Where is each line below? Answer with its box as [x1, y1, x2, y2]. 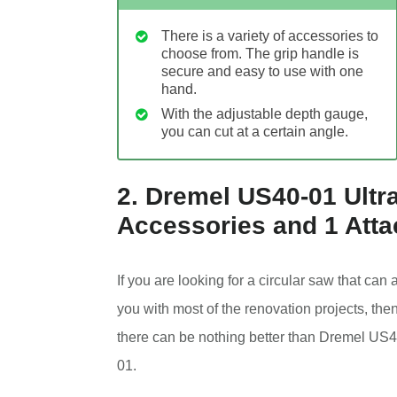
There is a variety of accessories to [161, 27, 378, 43]
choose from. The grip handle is [161, 45, 359, 61]
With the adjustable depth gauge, [161, 105, 368, 121]
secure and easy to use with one [161, 63, 363, 79]
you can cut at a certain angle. [161, 123, 348, 139]
